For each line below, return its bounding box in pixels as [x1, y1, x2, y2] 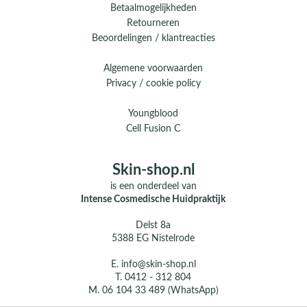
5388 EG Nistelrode [112, 233, 195, 243]
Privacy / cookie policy [106, 78, 201, 88]
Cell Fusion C [126, 123, 181, 134]
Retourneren [127, 18, 180, 28]
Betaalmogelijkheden [110, 3, 197, 13]
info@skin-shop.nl [121, 259, 196, 269]
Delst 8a [136, 220, 171, 230]
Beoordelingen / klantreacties [91, 33, 215, 43]
